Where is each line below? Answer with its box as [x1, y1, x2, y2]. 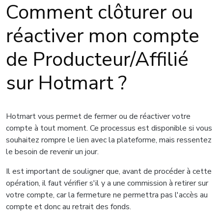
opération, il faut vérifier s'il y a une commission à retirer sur [6, 178, 208, 189]
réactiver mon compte [6, 23, 199, 49]
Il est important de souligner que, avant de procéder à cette [6, 166, 212, 177]
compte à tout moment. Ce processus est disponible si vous [6, 123, 212, 134]
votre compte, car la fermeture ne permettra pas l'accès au [6, 190, 208, 200]
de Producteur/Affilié [6, 46, 189, 73]
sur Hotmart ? [6, 70, 127, 96]
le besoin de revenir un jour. [6, 146, 99, 157]
